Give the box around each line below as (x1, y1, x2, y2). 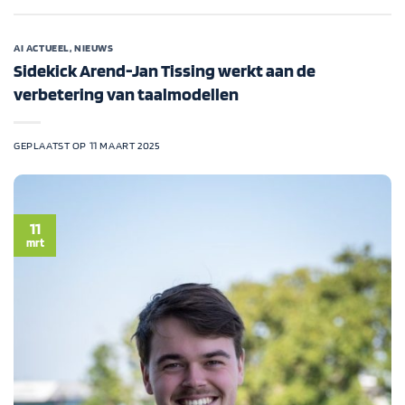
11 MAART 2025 (89, 138, 160, 152)
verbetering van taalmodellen (14, 82, 239, 105)
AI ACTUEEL (14, 42, 70, 55)
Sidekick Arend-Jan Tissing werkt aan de (14, 59, 316, 81)
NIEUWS (74, 42, 114, 55)
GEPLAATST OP (14, 138, 89, 152)
